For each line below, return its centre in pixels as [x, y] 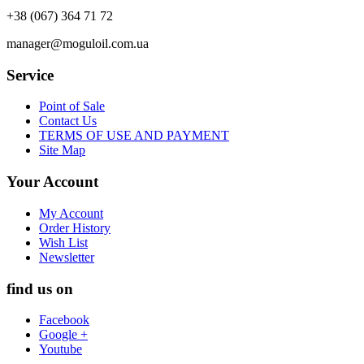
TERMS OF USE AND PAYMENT [134, 136]
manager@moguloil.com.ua [78, 44]
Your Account [52, 182]
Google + [63, 335]
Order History [75, 227]
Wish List [63, 242]
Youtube [61, 349]
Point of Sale [72, 106]
